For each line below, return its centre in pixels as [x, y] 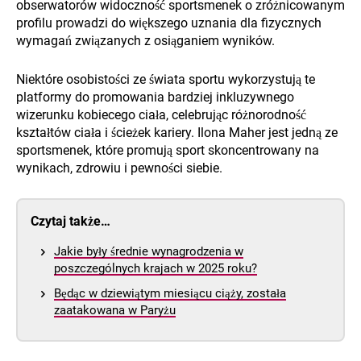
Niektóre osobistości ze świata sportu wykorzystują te [166, 79]
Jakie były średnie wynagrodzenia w [149, 251]
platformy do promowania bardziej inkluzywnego [155, 97]
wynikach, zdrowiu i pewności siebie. [119, 168]
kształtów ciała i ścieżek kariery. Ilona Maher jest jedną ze [177, 132]
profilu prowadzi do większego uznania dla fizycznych [169, 23]
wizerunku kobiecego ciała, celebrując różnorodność [161, 114]
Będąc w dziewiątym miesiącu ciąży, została [170, 293]
